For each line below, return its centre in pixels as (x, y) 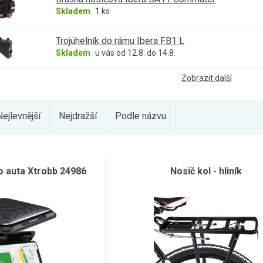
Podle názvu (141, 116)
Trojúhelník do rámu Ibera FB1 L (120, 41)
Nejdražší (78, 116)
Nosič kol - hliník (206, 171)
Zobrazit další (206, 78)
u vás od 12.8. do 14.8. (135, 53)
